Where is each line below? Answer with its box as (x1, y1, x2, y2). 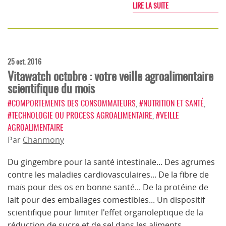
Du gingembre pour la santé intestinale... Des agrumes (8, 156, 215, 167)
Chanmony (23, 134, 64, 145)
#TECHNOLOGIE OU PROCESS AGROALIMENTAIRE (8, 110, 152, 121)
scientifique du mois (8, 80, 95, 96)
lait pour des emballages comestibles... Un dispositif (8, 194, 205, 205)
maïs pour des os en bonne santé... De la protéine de (8, 182, 208, 193)
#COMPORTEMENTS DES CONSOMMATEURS (8, 98, 136, 108)
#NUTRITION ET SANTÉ (139, 98, 204, 108)
